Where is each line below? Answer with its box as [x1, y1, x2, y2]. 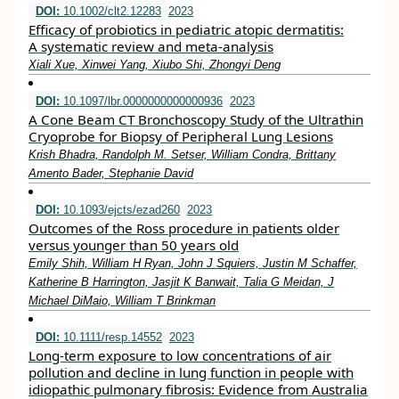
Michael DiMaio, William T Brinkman [28, 293, 216, 307]
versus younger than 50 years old [28, 235, 239, 254]
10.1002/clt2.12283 [60, 4, 161, 18]
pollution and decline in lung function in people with [28, 362, 354, 381]
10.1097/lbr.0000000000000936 [60, 94, 223, 108]
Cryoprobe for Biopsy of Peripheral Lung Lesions [28, 126, 333, 145]
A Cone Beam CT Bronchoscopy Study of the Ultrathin [28, 110, 363, 128]
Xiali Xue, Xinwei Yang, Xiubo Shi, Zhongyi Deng [28, 57, 281, 71]
